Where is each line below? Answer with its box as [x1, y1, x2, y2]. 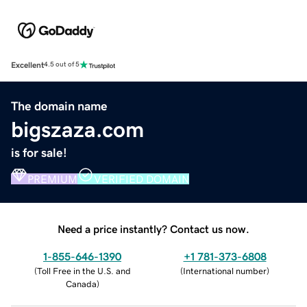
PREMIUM [27, 173, 77, 184]
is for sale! [11, 146, 67, 159]
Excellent [11, 60, 44, 69]
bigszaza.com [11, 118, 144, 140]
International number [183, 266, 267, 275]
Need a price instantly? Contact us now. [58, 223, 249, 234]
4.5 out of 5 [44, 61, 79, 69]
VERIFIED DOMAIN [94, 173, 189, 184]
